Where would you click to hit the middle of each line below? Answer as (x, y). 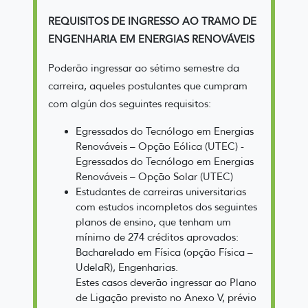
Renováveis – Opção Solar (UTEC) (154, 176)
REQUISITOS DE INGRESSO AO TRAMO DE (152, 21)
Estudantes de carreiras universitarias (161, 191)
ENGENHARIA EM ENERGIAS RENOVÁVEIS (151, 39)
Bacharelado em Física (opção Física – (164, 252)
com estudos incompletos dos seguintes (166, 207)
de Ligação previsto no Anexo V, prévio (166, 297)
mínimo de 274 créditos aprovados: (157, 237)
